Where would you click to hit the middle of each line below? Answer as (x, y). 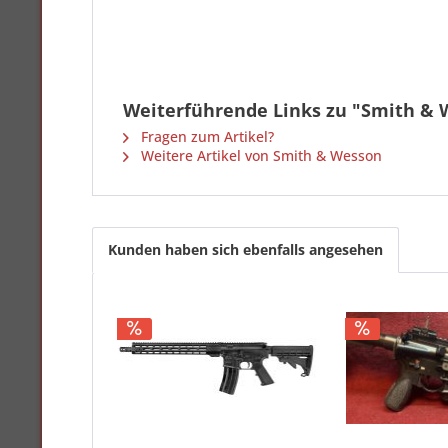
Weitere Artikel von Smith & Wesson (259, 155)
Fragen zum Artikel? (205, 136)
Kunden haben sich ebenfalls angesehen (245, 249)
